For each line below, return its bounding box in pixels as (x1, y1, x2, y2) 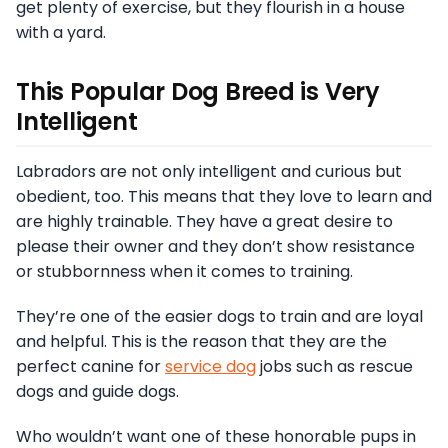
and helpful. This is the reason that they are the (16, 329, 387, 353)
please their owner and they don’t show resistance (16, 234, 415, 258)
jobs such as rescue (256, 354, 413, 378)
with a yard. (16, 20, 106, 44)
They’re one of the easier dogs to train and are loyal (16, 304, 423, 328)
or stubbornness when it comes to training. (16, 259, 353, 283)
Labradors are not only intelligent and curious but (16, 159, 402, 183)
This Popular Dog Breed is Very (16, 74, 380, 108)
